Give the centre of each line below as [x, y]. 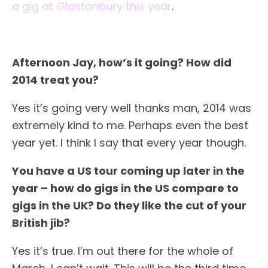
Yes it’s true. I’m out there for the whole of [123, 251]
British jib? [41, 223]
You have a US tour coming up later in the [128, 171]
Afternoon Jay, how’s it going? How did [122, 63]
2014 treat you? [55, 80]
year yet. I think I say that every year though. [129, 143]
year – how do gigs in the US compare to [125, 188]
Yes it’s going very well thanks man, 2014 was [132, 108]
